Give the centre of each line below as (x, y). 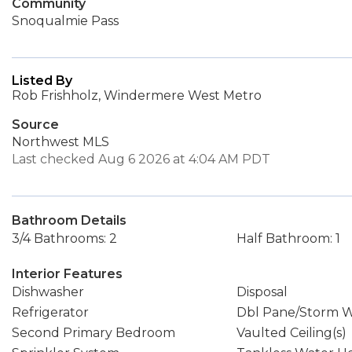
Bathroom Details (69, 220)
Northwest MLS (60, 142)
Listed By (42, 81)
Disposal (262, 292)
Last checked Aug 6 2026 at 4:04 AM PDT (141, 159)
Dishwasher (48, 292)
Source (35, 125)
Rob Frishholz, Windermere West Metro (137, 95)
